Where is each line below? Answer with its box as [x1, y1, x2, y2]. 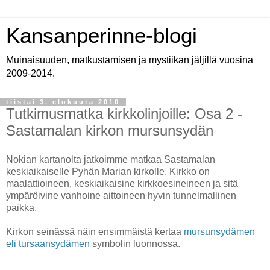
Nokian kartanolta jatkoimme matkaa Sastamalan [6, 154, 215, 165]
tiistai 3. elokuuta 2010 [6, 98, 120, 105]
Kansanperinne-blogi [6, 24, 197, 47]
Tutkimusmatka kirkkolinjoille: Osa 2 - [6, 105, 242, 122]
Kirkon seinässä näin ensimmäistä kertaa [6, 226, 184, 237]
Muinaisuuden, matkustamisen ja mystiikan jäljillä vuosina [6, 55, 253, 65]
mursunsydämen [184, 226, 255, 237]
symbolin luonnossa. [90, 238, 180, 249]
